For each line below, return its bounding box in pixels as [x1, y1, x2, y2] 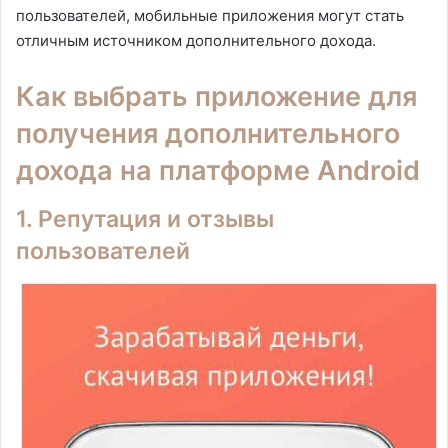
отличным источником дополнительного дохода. [16, 31, 376, 51]
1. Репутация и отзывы [16, 204, 274, 233]
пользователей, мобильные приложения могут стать [16, 6, 404, 26]
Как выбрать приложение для [16, 80, 417, 114]
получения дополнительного [16, 117, 400, 151]
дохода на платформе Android [16, 154, 420, 188]
